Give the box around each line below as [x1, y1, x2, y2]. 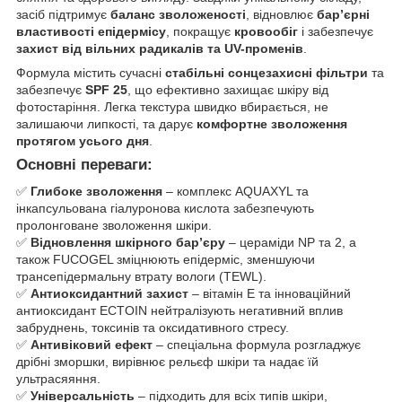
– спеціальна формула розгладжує [153, 337, 361, 353]
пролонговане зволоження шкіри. [16, 218, 212, 233]
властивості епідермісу [16, 23, 166, 39]
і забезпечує [298, 23, 373, 39]
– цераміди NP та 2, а [225, 235, 356, 250]
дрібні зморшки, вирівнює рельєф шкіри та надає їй [16, 354, 319, 370]
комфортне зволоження [197, 116, 347, 131]
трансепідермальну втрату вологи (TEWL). [16, 269, 267, 284]
